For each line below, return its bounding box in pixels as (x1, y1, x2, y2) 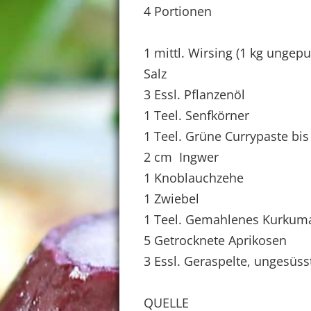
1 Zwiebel (144, 190, 199, 207)
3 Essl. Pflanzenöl (144, 86, 245, 103)
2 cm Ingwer (144, 149, 219, 165)
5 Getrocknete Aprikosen (144, 232, 287, 249)
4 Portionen (144, 3, 212, 19)
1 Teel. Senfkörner (144, 107, 249, 124)
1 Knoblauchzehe (144, 169, 244, 186)
